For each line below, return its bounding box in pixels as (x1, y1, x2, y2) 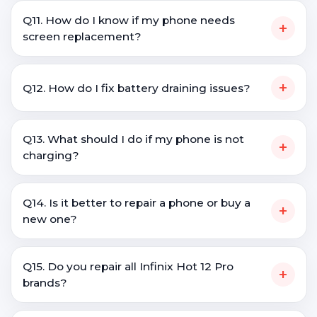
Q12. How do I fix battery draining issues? (23, 81, 250, 95)
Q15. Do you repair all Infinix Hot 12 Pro (23, 260, 234, 273)
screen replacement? (23, 30, 142, 43)
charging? (23, 149, 79, 162)
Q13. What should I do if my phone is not (23, 132, 244, 146)
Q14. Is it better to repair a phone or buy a (23, 196, 250, 209)
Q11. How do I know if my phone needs (23, 13, 235, 27)
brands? (23, 276, 67, 289)
